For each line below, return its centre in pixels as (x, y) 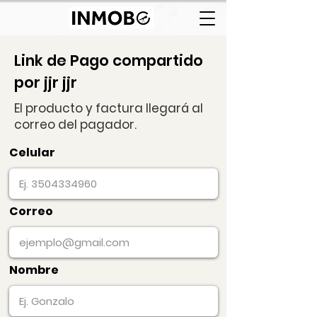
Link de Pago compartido (109, 60)
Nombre (34, 270)
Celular (32, 152)
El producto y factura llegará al (109, 108)
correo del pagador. (75, 125)
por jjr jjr (46, 82)
